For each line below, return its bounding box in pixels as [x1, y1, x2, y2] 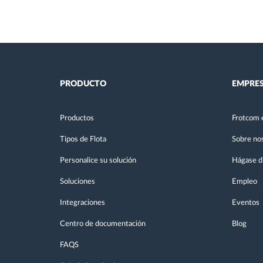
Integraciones [60, 198, 105, 207]
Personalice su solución [60, 156, 136, 164]
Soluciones [60, 177, 95, 186]
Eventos [231, 198, 259, 207]
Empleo [231, 177, 257, 186]
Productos [60, 114, 94, 122]
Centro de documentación [60, 220, 146, 228]
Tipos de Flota [60, 135, 106, 143]
